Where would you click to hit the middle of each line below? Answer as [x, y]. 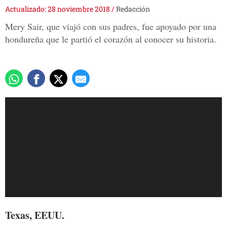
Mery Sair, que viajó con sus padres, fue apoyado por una [111, 27]
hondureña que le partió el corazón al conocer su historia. [111, 39]
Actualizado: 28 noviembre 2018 [58, 9]
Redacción [133, 9]
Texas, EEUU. [35, 215]
